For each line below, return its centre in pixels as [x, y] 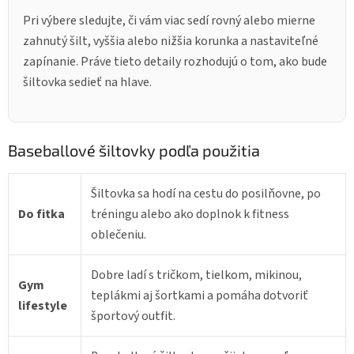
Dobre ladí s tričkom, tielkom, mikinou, [196, 275]
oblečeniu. [119, 235]
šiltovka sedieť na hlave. [87, 83]
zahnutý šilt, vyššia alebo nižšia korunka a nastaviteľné [171, 41]
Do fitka [41, 215]
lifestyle [43, 306]
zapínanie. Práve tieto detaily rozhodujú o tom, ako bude [175, 62]
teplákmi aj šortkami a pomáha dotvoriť [200, 296]
